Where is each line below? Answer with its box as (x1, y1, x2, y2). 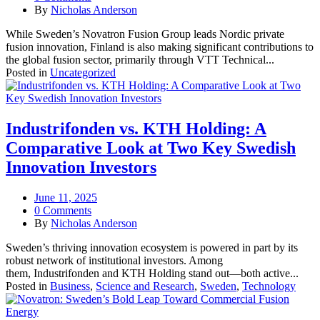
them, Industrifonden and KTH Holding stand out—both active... (6, 267, 299, 280)
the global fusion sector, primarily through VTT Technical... (6, 54, 274, 66)
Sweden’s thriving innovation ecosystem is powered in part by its (6, 241, 298, 254)
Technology (242, 280, 296, 293)
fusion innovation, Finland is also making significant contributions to (6, 41, 314, 54)
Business (50, 280, 90, 293)
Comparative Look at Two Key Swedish (6, 139, 296, 158)
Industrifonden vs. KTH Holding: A (6, 119, 266, 139)
